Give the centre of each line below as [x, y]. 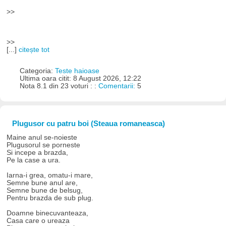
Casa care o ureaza [38, 220]
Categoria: [37, 71]
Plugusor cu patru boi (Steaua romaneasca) [88, 123]
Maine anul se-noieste [42, 137]
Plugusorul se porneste [44, 145]
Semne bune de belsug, [45, 190]
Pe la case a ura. [34, 160]
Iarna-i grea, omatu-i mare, [50, 175]
